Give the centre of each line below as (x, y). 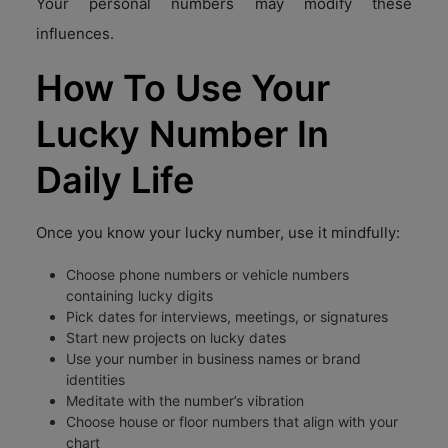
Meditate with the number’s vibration (185, 400)
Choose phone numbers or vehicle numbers (207, 274)
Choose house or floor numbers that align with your (232, 421)
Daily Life (115, 179)
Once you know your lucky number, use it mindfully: (218, 232)
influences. (75, 33)
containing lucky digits (139, 295)
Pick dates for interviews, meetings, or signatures (227, 316)
